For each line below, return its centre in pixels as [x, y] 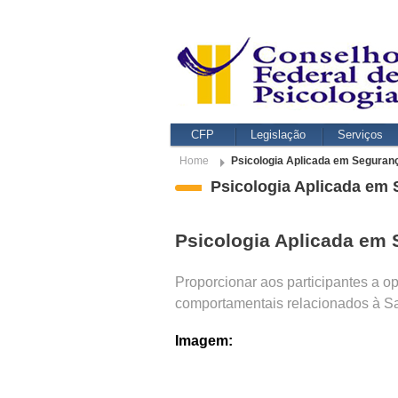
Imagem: [204, 341]
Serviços [360, 135]
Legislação [278, 135]
